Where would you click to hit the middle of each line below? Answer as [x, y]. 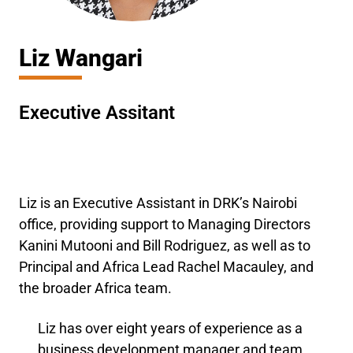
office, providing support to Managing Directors [165, 224]
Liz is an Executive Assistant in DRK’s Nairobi [158, 203]
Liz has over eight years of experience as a [170, 328]
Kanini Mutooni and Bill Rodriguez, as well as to [165, 245]
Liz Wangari [81, 58]
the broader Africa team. [95, 288]
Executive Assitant [97, 113]
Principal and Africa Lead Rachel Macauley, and [166, 267]
